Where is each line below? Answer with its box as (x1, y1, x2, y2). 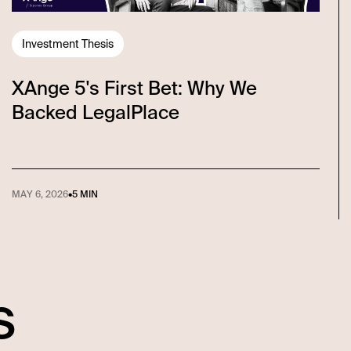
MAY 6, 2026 (11, 187, 68, 201)
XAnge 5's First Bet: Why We (11, 75, 257, 100)
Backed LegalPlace (11, 100, 179, 125)
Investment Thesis (21, 36, 114, 51)
